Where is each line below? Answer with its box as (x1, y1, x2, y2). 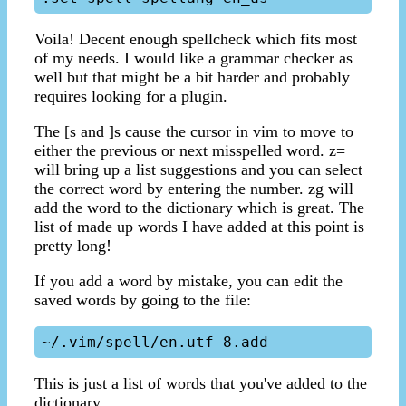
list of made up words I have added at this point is (34, 217, 364, 237)
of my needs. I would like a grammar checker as (34, 49, 353, 68)
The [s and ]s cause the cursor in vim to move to (34, 122, 353, 141)
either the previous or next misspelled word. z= (34, 141, 345, 160)
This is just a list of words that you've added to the (34, 374, 367, 393)
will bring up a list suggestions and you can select (34, 160, 362, 179)
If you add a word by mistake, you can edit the (34, 272, 343, 291)
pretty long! (34, 237, 111, 256)
